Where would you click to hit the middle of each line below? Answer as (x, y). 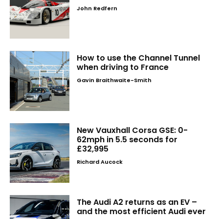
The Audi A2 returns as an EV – (137, 202)
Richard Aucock (100, 162)
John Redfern (97, 8)
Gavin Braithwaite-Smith (114, 80)
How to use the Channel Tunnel (139, 58)
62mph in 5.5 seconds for (127, 139)
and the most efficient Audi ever (142, 212)
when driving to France (123, 67)
